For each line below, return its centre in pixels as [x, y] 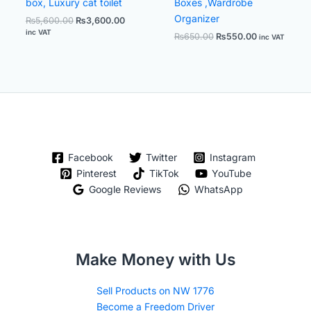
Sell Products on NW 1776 [155, 291]
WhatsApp [218, 190]
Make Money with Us [155, 260]
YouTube [232, 174]
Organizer [196, 19]
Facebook [90, 158]
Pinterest [96, 174]
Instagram [233, 158]
